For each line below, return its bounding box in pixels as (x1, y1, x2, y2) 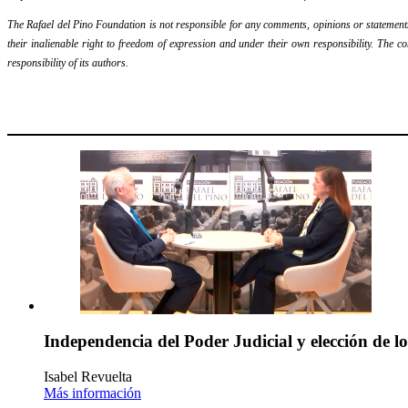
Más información (44, 384, 141, 401)
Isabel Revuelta (44, 368, 132, 384)
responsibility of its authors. (7, 56, 128, 70)
